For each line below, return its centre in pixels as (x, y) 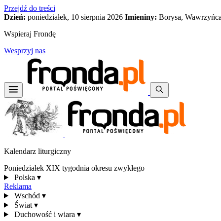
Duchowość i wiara (44, 214)
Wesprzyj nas (25, 51)
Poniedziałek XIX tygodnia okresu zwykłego (74, 168)
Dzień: (15, 17)
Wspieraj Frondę (30, 34)
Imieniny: (141, 17)
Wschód (27, 196)
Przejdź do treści (30, 8)
